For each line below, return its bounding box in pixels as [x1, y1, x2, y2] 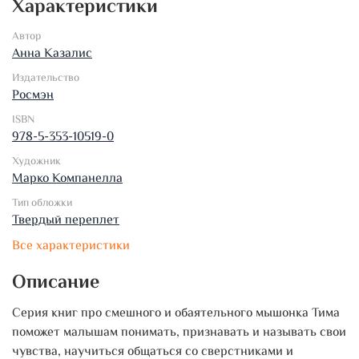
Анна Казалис [12, 43, 92, 64]
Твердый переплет [12, 210, 119, 231]
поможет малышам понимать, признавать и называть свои [12, 322, 346, 343]
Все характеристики [12, 236, 130, 256]
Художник [12, 152, 61, 170]
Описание [12, 268, 99, 298]
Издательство [12, 69, 79, 87]
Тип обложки [12, 194, 72, 212]
